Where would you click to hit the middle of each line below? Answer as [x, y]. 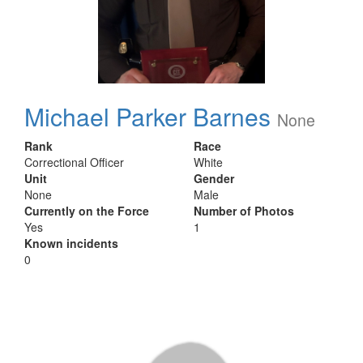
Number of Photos [244, 211]
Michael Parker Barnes [147, 116]
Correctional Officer [74, 162]
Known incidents [71, 243]
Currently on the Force [87, 211]
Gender [214, 178]
